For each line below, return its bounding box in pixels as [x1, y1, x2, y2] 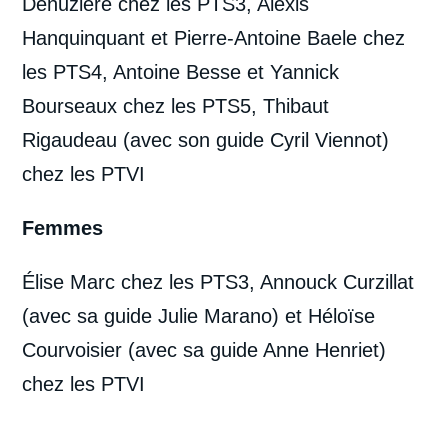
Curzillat [343, 270, 415, 293]
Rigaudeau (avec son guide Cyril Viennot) [22, 128, 390, 151]
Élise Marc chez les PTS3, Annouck [22, 270, 338, 293]
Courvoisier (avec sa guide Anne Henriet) [22, 338, 387, 361]
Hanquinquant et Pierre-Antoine [22, 26, 302, 49]
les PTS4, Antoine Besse [22, 60, 242, 83]
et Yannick [247, 60, 340, 83]
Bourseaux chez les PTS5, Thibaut [22, 94, 330, 117]
